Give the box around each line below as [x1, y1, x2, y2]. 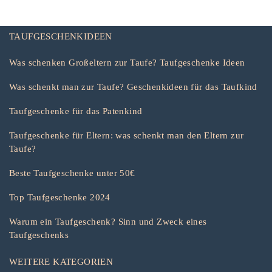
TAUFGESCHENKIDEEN [9, 32, 112, 41]
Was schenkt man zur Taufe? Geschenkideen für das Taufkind [9, 82, 257, 92]
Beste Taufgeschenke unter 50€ [9, 168, 135, 178]
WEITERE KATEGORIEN [9, 257, 114, 267]
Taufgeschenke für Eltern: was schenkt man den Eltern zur [9, 131, 244, 140]
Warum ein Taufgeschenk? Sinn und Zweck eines [9, 217, 207, 226]
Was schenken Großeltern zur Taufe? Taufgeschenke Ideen [9, 58, 245, 67]
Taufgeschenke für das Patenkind [9, 106, 143, 116]
